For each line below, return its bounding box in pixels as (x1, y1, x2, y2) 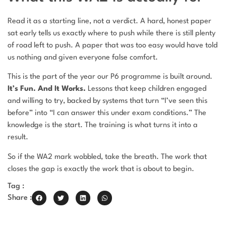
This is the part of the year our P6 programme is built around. (8, 73, 212, 81)
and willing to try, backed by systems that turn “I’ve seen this (8, 97, 207, 105)
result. (8, 134, 28, 142)
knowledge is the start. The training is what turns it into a (8, 122, 198, 130)
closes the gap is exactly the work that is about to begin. (8, 165, 194, 173)
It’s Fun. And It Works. (8, 85, 86, 93)
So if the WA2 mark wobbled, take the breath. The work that (8, 153, 207, 161)
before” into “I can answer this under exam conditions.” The (8, 109, 206, 118)
